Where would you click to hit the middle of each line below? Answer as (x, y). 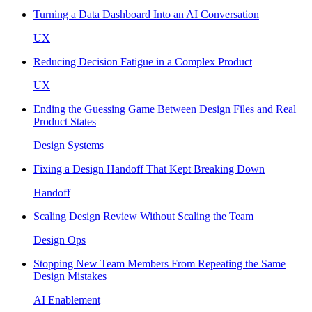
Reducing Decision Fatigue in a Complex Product (143, 61)
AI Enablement (67, 299)
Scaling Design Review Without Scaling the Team (143, 216)
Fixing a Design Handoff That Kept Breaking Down (149, 169)
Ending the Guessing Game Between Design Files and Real (165, 109)
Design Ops (60, 240)
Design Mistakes (70, 276)
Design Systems (69, 145)
